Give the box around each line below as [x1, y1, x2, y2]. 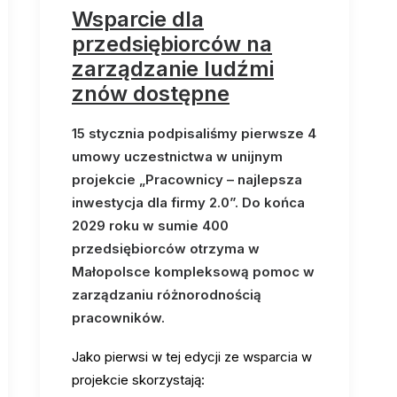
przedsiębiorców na [72, 31, 272, 57]
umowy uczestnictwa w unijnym [72, 148, 283, 165]
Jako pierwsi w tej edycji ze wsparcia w [72, 348, 312, 365]
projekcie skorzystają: [72, 371, 205, 388]
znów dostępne [72, 81, 230, 106]
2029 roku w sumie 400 [72, 217, 229, 234]
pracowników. [72, 309, 165, 326]
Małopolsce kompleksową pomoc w [72, 263, 315, 280]
